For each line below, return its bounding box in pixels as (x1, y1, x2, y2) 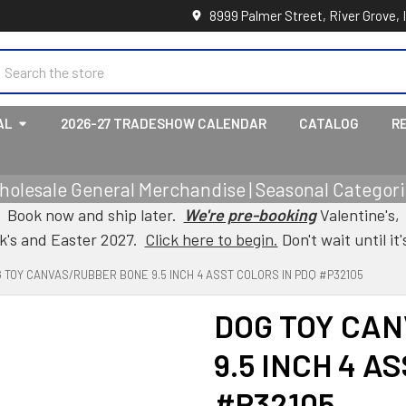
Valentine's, (315, 205, 400, 225)
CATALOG (299, 115, 359, 131)
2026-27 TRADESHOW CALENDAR (61, 115, 266, 131)
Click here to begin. (144, 229, 278, 249)
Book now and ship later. (6, 205, 184, 225)
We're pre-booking (183, 205, 316, 225)
